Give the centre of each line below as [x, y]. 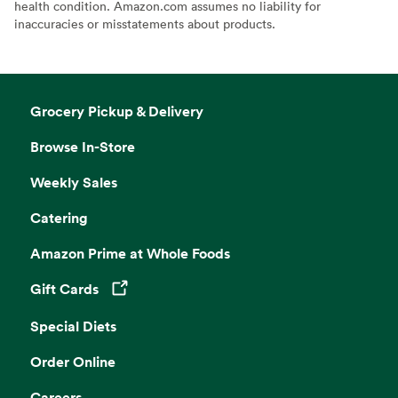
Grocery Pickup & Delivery [117, 111]
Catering [60, 217]
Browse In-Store [83, 146]
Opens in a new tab [144, 299]
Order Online [73, 361]
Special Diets [74, 326]
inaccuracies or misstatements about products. [145, 23]
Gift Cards [65, 288]
